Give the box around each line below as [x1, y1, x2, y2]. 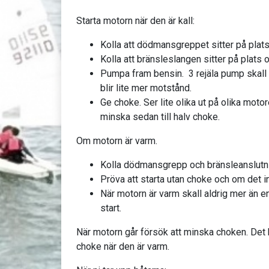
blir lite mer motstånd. [100, 82, 192, 94]
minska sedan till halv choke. [100, 111, 220, 122]
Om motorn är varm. [76, 135, 157, 147]
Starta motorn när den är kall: [76, 15, 195, 26]
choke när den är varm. [76, 241, 169, 252]
